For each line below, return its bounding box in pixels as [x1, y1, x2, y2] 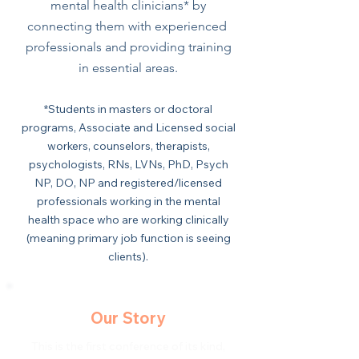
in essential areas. [79, 60, 178, 75]
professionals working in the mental [36, 194, 220, 208]
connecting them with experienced [26, 18, 230, 34]
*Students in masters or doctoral [44, 102, 212, 116]
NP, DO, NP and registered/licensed [34, 175, 222, 190]
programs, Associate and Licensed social [21, 120, 236, 135]
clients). [108, 249, 148, 264]
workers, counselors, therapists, [46, 139, 210, 153]
